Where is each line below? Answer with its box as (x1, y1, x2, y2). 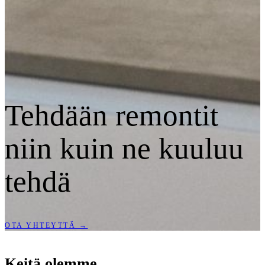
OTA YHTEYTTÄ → (5, 222, 88, 230)
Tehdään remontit (5, 98, 218, 132)
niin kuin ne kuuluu (5, 131, 244, 166)
